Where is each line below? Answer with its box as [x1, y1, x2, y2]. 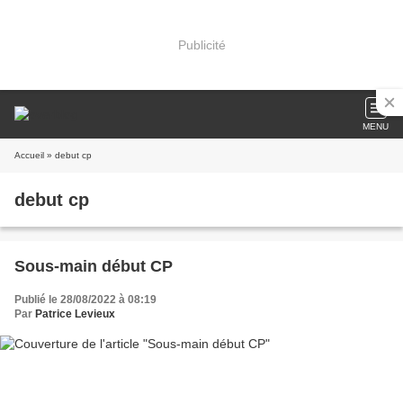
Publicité [177, 37, 226, 52]
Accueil [14, 150, 44, 160]
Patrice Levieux [35, 308, 115, 320]
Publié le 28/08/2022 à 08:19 [14, 293, 157, 306]
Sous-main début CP [14, 257, 173, 275]
